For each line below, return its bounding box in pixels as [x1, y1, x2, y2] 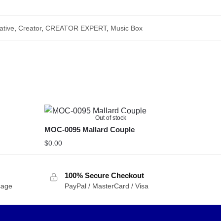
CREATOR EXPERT [45, 24, 107, 32]
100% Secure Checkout [64, 171, 144, 180]
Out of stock [95, 114, 127, 121]
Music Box [110, 24, 143, 32]
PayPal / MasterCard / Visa [64, 182, 148, 190]
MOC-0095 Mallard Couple [44, 125, 135, 134]
